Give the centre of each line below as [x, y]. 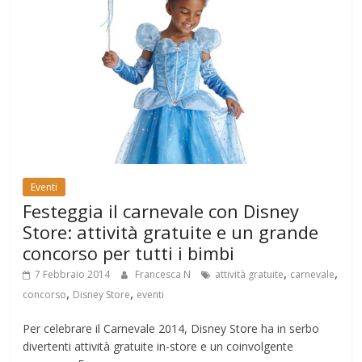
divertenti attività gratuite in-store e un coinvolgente [158, 347]
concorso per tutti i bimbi [129, 253]
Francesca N [164, 275]
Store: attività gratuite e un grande [171, 232]
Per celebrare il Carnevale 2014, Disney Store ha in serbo [171, 329]
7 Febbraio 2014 [73, 275]
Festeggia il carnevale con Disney [161, 211]
